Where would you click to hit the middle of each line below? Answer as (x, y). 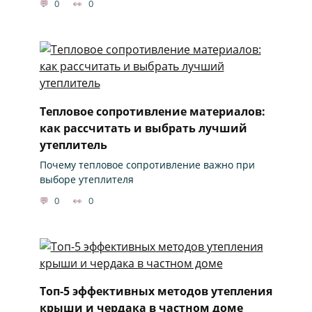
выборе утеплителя (86, 179)
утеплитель (73, 145)
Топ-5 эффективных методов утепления (156, 291)
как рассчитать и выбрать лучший (143, 128)
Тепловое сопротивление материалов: (152, 111)
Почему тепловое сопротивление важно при (147, 164)
